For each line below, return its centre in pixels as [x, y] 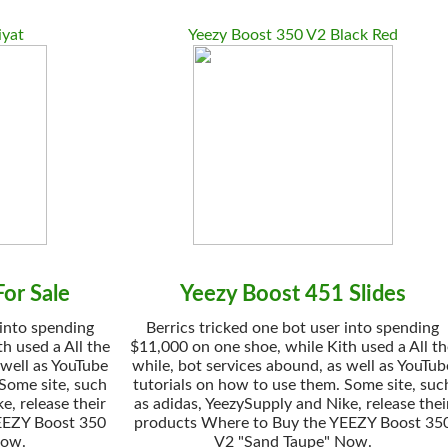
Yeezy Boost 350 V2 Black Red [292, 35]
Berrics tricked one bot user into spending [293, 328]
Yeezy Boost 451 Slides [292, 294]
